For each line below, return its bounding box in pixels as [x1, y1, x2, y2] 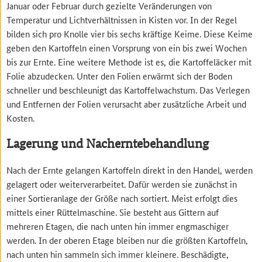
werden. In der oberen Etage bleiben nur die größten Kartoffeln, [6, 233, 249, 246]
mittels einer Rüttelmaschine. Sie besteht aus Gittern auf [6, 205, 219, 218]
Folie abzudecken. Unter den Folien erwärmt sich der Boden [6, 70, 233, 82]
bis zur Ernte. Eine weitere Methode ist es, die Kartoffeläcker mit [6, 56, 252, 68]
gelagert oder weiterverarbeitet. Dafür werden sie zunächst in [6, 177, 237, 190]
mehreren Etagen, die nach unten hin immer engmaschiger [6, 219, 229, 232]
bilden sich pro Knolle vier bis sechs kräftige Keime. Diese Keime [6, 27, 253, 40]
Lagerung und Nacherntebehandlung [6, 136, 209, 151]
